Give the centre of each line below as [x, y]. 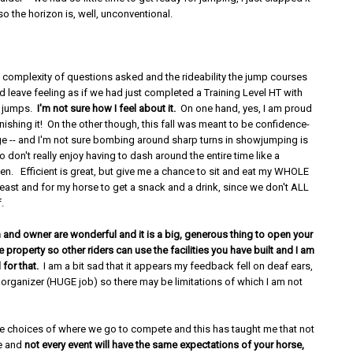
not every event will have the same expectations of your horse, [165, 345]
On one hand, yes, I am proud [244, 108]
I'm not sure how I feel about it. [107, 108]
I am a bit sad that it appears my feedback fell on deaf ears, [176, 266]
